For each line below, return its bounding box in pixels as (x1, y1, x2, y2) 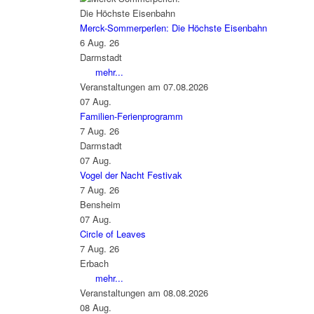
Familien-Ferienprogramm (79, 109, 183, 123)
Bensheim (79, 197, 121, 211)
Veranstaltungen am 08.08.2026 (79, 285, 208, 299)
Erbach (79, 256, 109, 270)
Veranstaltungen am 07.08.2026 (79, 79, 208, 93)
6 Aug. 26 (79, 35, 119, 49)
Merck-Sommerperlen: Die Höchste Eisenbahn (79, 20, 267, 34)
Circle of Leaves (79, 226, 146, 240)
